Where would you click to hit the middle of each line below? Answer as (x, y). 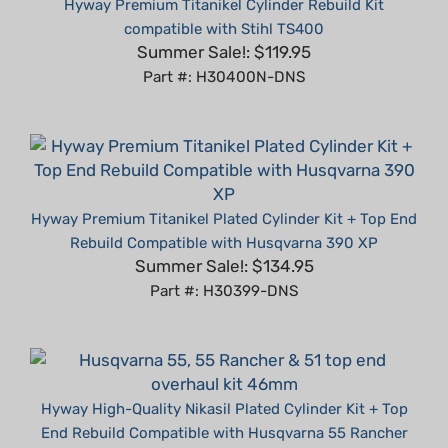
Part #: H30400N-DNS (224, 47)
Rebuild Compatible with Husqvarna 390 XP (224, 213)
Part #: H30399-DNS (224, 261)
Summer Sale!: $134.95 (224, 236)
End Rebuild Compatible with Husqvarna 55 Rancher (224, 403)
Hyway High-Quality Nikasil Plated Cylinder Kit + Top (224, 379)
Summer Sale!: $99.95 (224, 426)
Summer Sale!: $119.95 (224, 22)
